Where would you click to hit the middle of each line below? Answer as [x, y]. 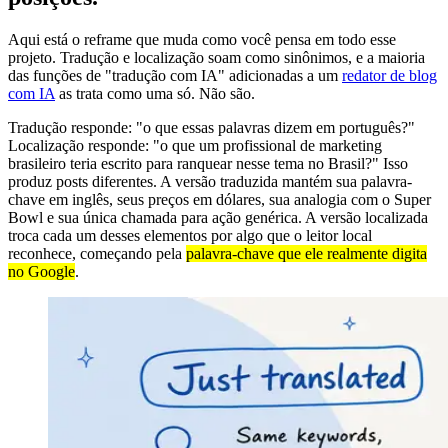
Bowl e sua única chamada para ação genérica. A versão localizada [218, 217]
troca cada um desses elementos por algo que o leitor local [190, 235]
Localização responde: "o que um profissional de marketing [195, 145]
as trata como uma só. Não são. [155, 93]
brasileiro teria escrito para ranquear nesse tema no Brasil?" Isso [208, 163]
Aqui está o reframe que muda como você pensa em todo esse [202, 39]
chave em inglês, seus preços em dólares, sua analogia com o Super [219, 199]
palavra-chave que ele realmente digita [306, 253]
